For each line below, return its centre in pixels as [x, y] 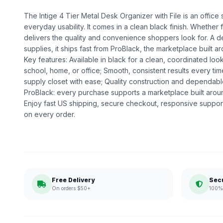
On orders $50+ [71, 188]
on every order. [50, 114]
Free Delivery [73, 180]
